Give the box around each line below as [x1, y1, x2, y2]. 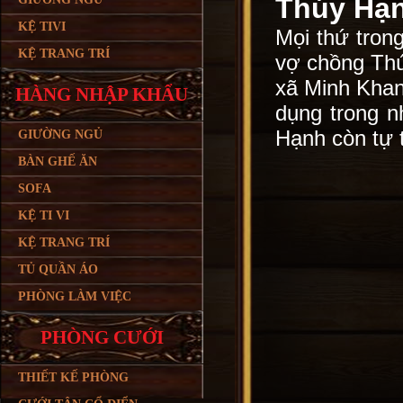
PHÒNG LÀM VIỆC [18, 290, 131, 303]
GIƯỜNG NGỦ [18, 128, 103, 141]
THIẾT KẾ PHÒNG [18, 371, 129, 384]
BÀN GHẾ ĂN [18, 155, 97, 168]
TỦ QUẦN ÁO [18, 263, 98, 276]
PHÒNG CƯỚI [40, 327, 164, 348]
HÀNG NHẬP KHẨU [15, 84, 188, 105]
